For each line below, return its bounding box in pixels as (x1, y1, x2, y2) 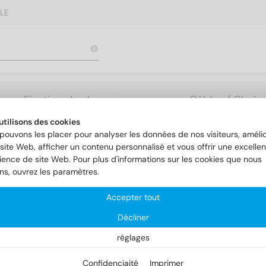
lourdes (53, 108, 91, 123)
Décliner (117, 212, 149, 223)
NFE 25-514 (99, 156, 144, 167)
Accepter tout (106, 192, 160, 202)
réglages (116, 232, 150, 243)
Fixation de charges (24, 92, 121, 107)
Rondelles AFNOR (16, 156, 82, 167)
